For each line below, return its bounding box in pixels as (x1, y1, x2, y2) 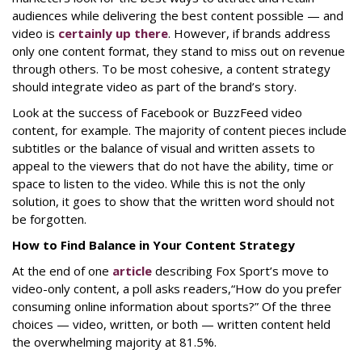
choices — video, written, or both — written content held (12, 316, 330, 332)
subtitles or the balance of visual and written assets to (12, 140, 315, 156)
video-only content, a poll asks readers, (12, 280, 231, 297)
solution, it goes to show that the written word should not (12, 193, 335, 209)
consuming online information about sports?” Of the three (12, 298, 331, 314)
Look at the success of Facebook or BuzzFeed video (12, 104, 302, 120)
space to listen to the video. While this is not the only (12, 175, 305, 192)
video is (12, 25, 58, 41)
